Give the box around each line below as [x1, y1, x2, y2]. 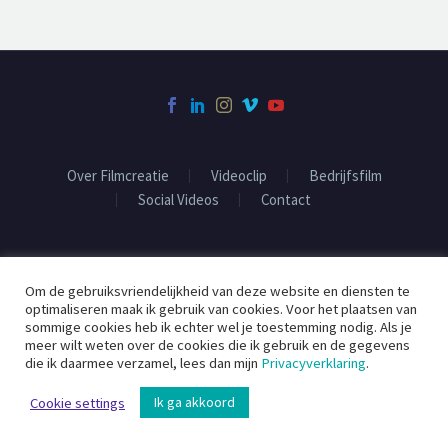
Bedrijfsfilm [308, 165, 382, 185]
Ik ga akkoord [154, 393, 235, 411]
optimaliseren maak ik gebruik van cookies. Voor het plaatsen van [25, 300, 417, 318]
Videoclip [210, 165, 267, 185]
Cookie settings [30, 393, 125, 412]
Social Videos [137, 189, 219, 209]
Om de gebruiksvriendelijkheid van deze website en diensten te [25, 282, 410, 300]
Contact [260, 189, 311, 209]
